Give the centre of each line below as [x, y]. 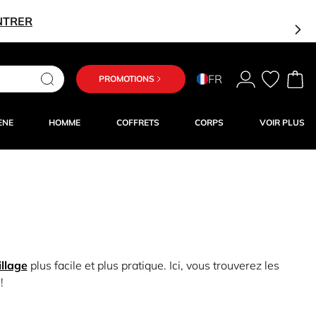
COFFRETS [138, 122]
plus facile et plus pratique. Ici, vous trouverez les [153, 265]
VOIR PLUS [282, 122]
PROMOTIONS [127, 79]
